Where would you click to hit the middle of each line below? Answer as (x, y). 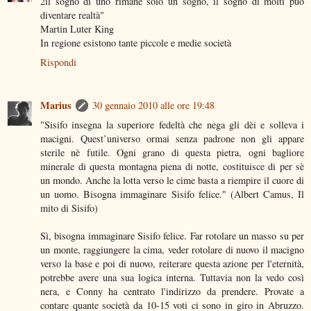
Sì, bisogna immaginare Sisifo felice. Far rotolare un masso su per (172, 235)
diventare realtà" (72, 15)
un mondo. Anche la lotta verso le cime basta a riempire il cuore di (172, 180)
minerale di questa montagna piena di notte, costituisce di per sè (172, 166)
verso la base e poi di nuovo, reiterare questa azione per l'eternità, (172, 263)
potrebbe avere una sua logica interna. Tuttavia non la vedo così (172, 277)
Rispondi (58, 62)
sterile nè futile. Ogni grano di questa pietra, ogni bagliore (172, 152)
